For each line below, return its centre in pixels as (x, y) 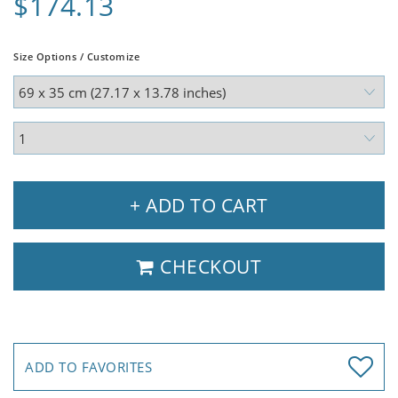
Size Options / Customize (76, 57)
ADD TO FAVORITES (88, 367)
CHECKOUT (208, 267)
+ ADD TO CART (199, 206)
